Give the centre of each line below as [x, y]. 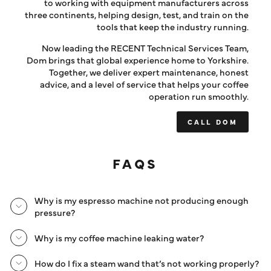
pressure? [55, 212]
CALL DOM [212, 122]
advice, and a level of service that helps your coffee [144, 83]
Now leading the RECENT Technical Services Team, [145, 47]
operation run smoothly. [199, 96]
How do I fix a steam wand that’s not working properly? [147, 263]
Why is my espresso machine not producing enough [142, 200]
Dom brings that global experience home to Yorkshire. [138, 59]
